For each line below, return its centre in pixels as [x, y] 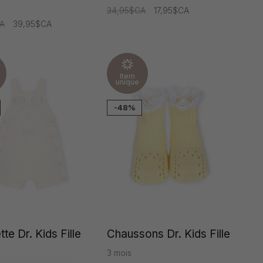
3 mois [119, 253]
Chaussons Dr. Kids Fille [168, 234]
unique [127, 82]
